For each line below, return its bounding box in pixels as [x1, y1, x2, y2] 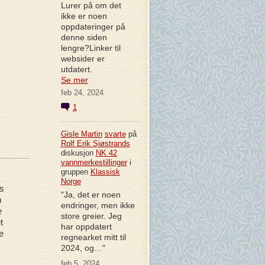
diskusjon [60, 148, 96, 157]
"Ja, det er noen [60, 189, 121, 199]
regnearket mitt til [60, 232, 126, 242]
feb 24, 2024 [60, 88, 104, 97]
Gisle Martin [60, 129, 102, 138]
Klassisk [90, 167, 120, 176]
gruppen [60, 167, 91, 176]
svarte [104, 129, 126, 138]
